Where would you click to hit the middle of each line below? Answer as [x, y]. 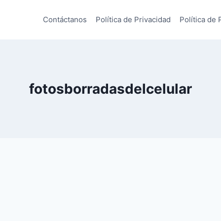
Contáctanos [65, 19]
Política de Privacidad [133, 19]
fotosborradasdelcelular [110, 89]
